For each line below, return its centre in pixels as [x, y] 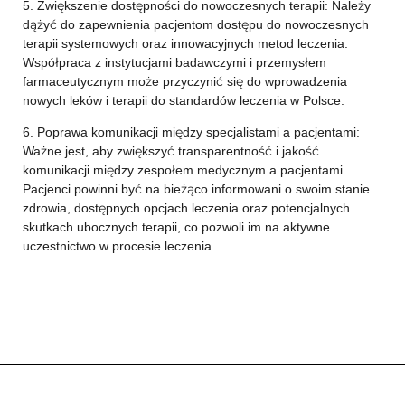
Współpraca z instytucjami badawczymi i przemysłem [174, 62]
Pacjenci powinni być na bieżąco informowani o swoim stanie [196, 189]
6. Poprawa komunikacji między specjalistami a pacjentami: [191, 132]
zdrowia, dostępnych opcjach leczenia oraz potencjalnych [186, 208]
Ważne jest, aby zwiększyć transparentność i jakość [170, 151]
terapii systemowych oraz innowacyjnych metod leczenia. [185, 43]
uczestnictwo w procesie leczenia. [118, 246]
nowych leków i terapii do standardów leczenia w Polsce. [183, 100]
